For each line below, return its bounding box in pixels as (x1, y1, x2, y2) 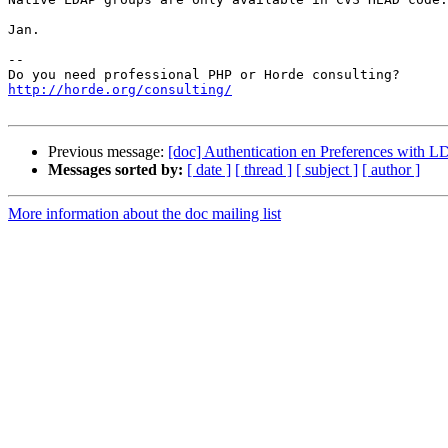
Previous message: (48, 143, 168, 161)
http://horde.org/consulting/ (8, 82, 232, 98)
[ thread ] (235, 161, 292, 179)
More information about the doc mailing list (8, 205, 281, 223)
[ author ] (362, 161, 420, 179)
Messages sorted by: (48, 161, 183, 179)
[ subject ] (296, 161, 358, 179)
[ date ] (187, 161, 231, 179)
